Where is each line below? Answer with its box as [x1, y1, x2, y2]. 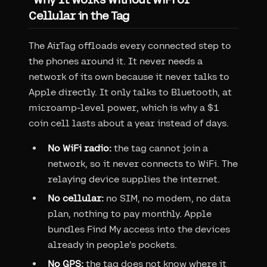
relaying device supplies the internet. [48, 173, 220, 185]
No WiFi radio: [48, 142, 111, 154]
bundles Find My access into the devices [48, 223, 230, 235]
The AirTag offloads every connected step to [29, 40, 231, 52]
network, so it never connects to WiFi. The [48, 158, 238, 170]
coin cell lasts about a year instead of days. [29, 117, 229, 129]
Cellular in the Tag [29, 8, 129, 23]
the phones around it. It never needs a [29, 55, 203, 67]
